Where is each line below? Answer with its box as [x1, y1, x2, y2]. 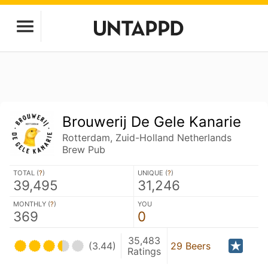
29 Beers [170, 239, 211, 252]
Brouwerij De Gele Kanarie [62, 113, 242, 130]
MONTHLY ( [13, 199, 50, 208]
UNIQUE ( [138, 168, 167, 177]
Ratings [127, 245, 161, 257]
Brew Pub [62, 144, 106, 156]
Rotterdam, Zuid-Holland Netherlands [62, 132, 232, 144]
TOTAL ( [13, 168, 39, 177]
